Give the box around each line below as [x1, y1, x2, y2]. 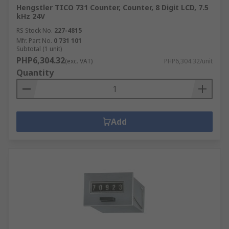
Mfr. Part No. [16, 36, 52, 45]
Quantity [16, 67, 54, 78]
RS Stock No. [16, 26, 53, 35]
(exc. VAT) [65, 57, 93, 65]
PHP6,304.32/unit [164, 57, 213, 65]
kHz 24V [16, 11, 45, 21]
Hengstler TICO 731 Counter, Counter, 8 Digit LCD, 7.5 [16, 3, 209, 12]
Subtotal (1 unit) [16, 44, 62, 53]
